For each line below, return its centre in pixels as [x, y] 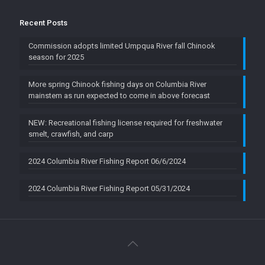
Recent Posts [43, 23]
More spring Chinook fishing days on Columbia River [117, 84]
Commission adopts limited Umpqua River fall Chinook [122, 46]
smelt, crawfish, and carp [71, 134]
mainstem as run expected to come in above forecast [119, 96]
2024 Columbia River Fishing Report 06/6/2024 [107, 161]
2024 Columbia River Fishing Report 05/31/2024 [109, 188]
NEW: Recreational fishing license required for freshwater [125, 123]
